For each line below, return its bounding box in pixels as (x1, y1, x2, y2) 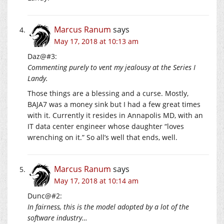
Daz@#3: (27, 51, 57, 61)
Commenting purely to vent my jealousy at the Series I (27, 62, 195, 72)
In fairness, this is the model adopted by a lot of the (27, 202, 189, 212)
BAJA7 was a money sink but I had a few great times (27, 99, 200, 109)
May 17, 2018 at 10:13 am (54, 36, 138, 46)
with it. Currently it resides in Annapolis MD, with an (27, 110, 203, 120)
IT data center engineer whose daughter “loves (27, 121, 184, 131)
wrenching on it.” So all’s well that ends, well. (27, 132, 177, 142)
